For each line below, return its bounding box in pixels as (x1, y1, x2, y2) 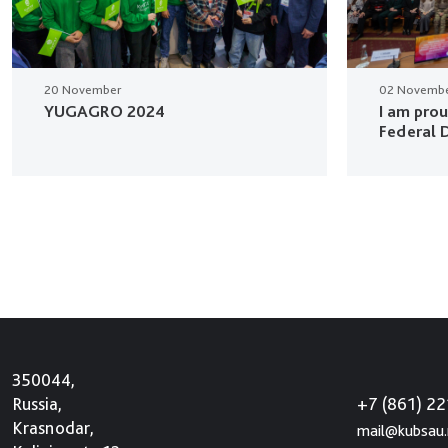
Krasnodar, (12, 417, 94, 439)
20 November (44, 82, 121, 98)
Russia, (12, 393, 62, 415)
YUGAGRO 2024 (44, 101, 165, 122)
